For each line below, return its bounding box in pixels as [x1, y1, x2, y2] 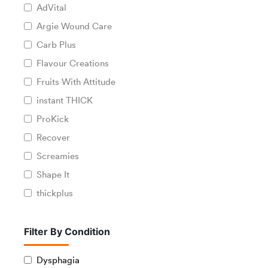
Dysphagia [36, 253, 80, 266]
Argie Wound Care [36, 19, 112, 32]
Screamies [36, 149, 79, 162]
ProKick [36, 112, 69, 124]
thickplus [36, 186, 73, 199]
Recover [36, 130, 70, 143]
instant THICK [36, 93, 93, 106]
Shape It [36, 167, 69, 180]
